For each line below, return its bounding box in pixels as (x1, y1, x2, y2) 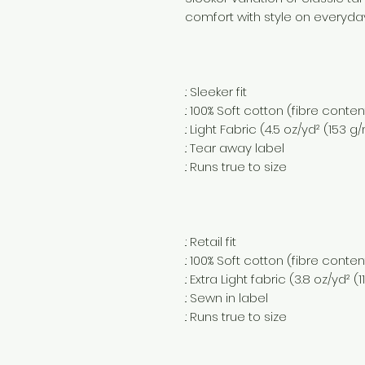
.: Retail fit (185, 233, 236, 250)
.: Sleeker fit (185, 83, 247, 100)
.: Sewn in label (185, 289, 268, 306)
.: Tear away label (185, 139, 284, 156)
